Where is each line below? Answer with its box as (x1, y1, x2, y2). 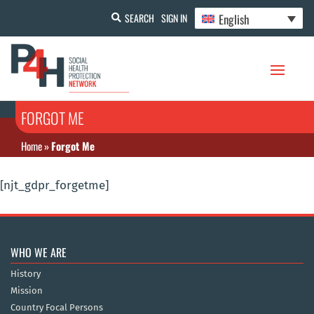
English (219, 10, 250, 28)
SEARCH (124, 10, 154, 25)
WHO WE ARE (11, 244, 67, 261)
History (11, 268, 41, 280)
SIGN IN (161, 10, 187, 25)
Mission (11, 285, 43, 296)
